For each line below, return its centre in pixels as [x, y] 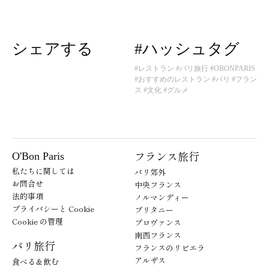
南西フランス [158, 235]
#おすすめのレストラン [172, 80]
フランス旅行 [172, 156]
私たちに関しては [43, 171]
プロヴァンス [158, 222]
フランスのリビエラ [170, 247]
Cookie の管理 [38, 221]
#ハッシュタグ [187, 49]
